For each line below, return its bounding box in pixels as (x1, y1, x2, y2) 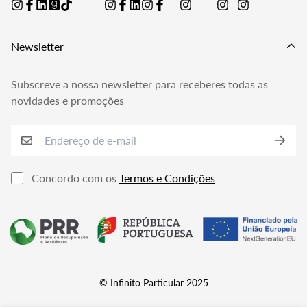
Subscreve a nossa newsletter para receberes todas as (11, 77, 268, 90)
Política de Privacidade (11, 8, 121, 22)
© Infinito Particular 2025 (99, 277, 208, 289)
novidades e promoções (11, 93, 124, 107)
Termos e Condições (119, 171, 215, 184)
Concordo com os (32, 171, 119, 184)
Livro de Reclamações (11, 30, 114, 44)
